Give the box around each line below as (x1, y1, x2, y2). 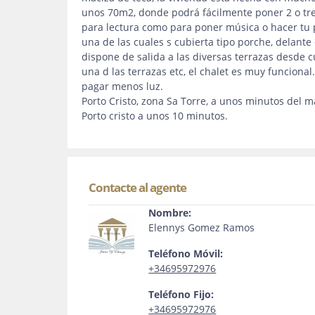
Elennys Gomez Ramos (148, 221, 255, 234)
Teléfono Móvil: (148, 247, 224, 260)
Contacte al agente (89, 179, 186, 195)
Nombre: (148, 206, 192, 219)
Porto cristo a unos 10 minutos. (82, 109, 228, 122)
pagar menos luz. (82, 79, 163, 93)
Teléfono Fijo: (148, 288, 214, 301)
